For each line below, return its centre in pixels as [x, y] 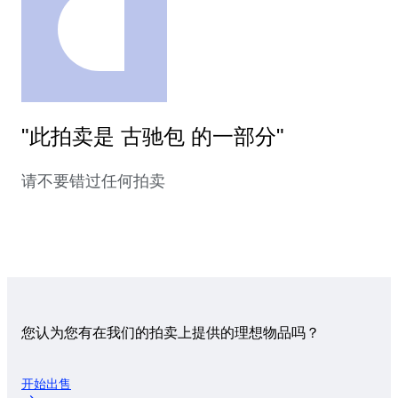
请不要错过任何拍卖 [93, 182]
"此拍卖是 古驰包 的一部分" [153, 137]
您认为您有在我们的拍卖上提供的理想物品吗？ [171, 333]
